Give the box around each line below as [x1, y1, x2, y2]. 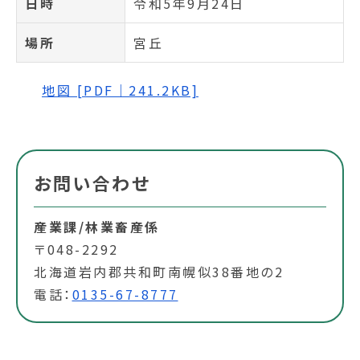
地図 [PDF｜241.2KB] [42, 80, 198, 100]
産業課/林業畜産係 [34, 217, 160, 236]
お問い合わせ [34, 170, 150, 195]
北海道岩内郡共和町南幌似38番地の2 [34, 262, 284, 281]
